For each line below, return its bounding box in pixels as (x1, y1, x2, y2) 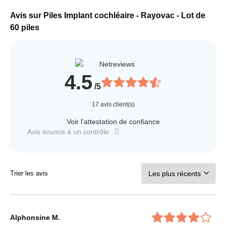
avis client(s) (98, 101, 135, 108)
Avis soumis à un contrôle (27, 128, 109, 136)
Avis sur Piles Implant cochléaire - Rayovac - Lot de (10, 11, 205, 20)
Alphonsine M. (10, 213, 60, 221)
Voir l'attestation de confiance (66, 118, 160, 126)
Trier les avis (10, 169, 48, 178)
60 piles (10, 23, 39, 32)
